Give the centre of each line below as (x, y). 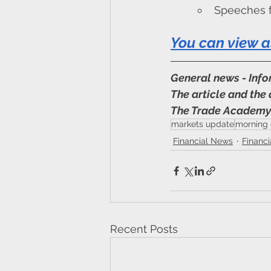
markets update (203, 124)
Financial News (203, 141)
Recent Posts (144, 229)
